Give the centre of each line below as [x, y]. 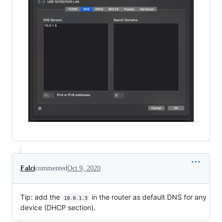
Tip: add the [41, 197]
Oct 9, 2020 [84, 168]
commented [51, 168]
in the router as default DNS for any [149, 197]
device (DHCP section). [58, 207]
